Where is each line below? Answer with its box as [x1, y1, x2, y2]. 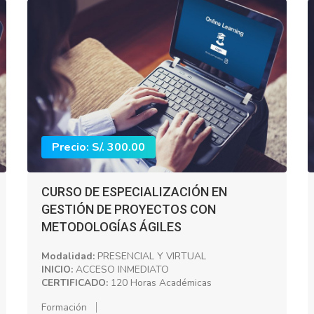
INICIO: [41, 262, 73, 276]
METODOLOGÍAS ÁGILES [41, 219, 182, 234]
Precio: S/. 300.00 [52, 139, 145, 155]
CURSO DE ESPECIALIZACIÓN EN [41, 184, 227, 199]
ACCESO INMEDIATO [73, 262, 169, 276]
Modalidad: [41, 249, 95, 263]
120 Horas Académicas [108, 275, 212, 289]
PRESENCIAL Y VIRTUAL [95, 249, 206, 263]
